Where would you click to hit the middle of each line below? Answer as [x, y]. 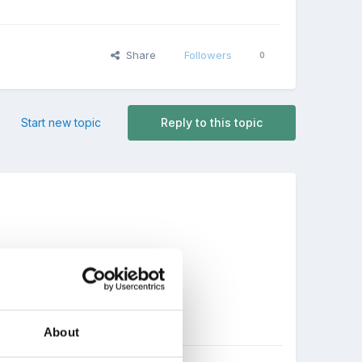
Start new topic [61, 123]
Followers [208, 55]
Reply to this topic [211, 123]
